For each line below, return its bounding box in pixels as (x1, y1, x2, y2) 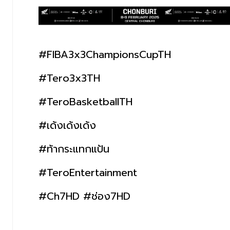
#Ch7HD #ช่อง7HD (39, 188, 130, 204)
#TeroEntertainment (39, 164, 137, 180)
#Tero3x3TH (39, 70, 100, 86)
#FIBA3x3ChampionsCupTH (39, 46, 171, 62)
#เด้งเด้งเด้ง (39, 117, 96, 133)
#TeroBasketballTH (39, 93, 132, 109)
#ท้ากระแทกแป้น (39, 141, 109, 157)
